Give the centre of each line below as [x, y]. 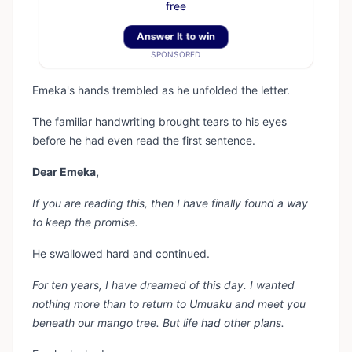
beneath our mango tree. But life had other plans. [158, 323]
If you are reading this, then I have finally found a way [170, 203]
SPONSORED [176, 55]
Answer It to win [176, 37]
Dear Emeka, [66, 172]
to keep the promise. [85, 222]
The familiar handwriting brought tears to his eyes [159, 122]
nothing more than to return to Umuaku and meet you [169, 304]
